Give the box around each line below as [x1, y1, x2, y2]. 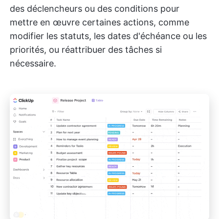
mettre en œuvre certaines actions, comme [10, 17, 189, 27]
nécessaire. [10, 58, 56, 68]
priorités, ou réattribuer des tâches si [10, 44, 162, 55]
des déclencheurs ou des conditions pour [10, 3, 179, 14]
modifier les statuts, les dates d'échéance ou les [10, 30, 207, 41]
